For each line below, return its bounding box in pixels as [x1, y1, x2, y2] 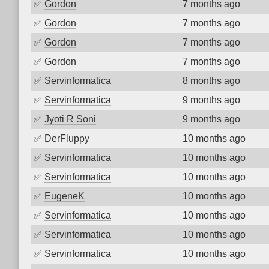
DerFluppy [44, 133, 89, 144]
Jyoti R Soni [44, 114, 96, 124]
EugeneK [44, 191, 85, 201]
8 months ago [183, 76, 240, 86]
